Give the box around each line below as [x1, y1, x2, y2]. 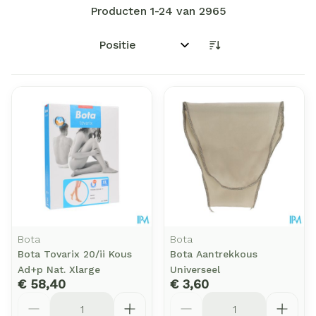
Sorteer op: [92, 44, 154, 58]
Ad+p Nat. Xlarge [18, 264, 100, 275]
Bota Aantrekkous [170, 248, 257, 260]
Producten [90, 4, 150, 18]
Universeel [170, 264, 220, 275]
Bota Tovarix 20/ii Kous [18, 248, 132, 260]
